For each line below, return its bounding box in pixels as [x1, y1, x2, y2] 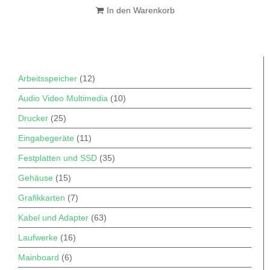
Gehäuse [18, 173, 53, 183]
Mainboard [18, 253, 59, 263]
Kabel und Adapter [18, 213, 89, 223]
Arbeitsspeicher [18, 74, 77, 84]
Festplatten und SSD [18, 153, 97, 163]
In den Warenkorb [106, 5, 175, 16]
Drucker [18, 113, 48, 124]
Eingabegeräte [18, 133, 74, 143]
